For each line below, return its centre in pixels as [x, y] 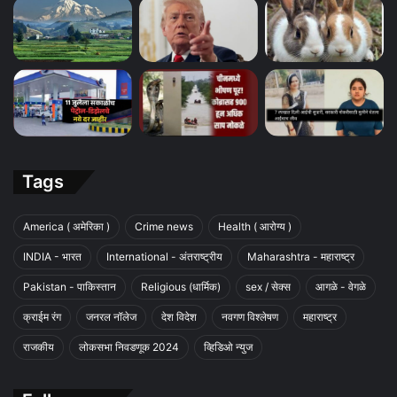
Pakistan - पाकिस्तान [70, 286]
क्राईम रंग [42, 316]
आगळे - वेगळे [341, 286]
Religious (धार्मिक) [181, 286]
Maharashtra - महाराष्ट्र [301, 256]
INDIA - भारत [52, 256]
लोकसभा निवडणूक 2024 [129, 346]
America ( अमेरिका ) [66, 226]
